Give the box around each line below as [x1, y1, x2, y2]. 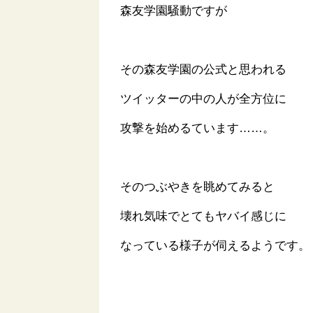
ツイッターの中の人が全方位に [120, 92, 286, 105]
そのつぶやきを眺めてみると [120, 180, 275, 194]
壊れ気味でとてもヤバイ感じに [120, 209, 286, 223]
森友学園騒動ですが [120, 3, 227, 17]
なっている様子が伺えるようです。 [120, 238, 310, 252]
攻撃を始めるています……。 [120, 121, 275, 135]
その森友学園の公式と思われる [120, 62, 286, 76]
